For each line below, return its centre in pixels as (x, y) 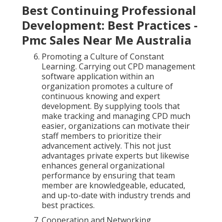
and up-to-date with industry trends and (116, 195)
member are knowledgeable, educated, (113, 186)
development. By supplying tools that (111, 106)
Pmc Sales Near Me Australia (107, 40)
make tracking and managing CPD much (116, 116)
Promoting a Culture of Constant (103, 57)
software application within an (98, 77)
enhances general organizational (103, 166)
